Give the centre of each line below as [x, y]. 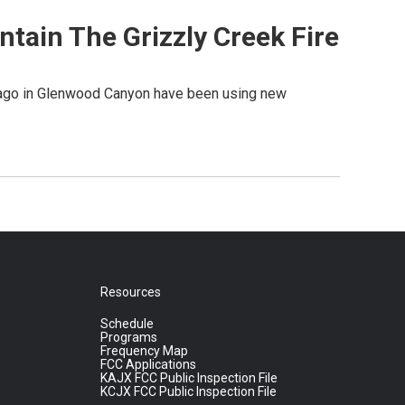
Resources [130, 292]
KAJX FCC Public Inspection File [188, 378]
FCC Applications [148, 365]
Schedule [127, 324]
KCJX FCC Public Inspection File [188, 392]
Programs [128, 338]
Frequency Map [144, 351]
